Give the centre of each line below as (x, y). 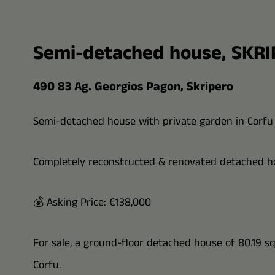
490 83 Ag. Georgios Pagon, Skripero (133, 87)
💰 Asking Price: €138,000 (92, 203)
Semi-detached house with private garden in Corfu (153, 122)
